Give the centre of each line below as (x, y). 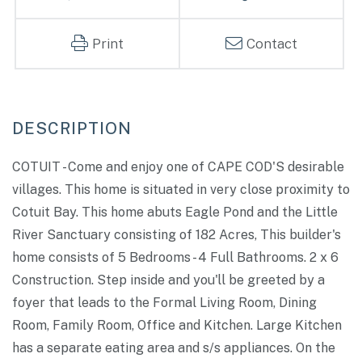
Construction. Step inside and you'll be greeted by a (168, 280)
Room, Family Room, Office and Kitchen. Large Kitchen (177, 326)
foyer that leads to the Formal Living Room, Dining (164, 303)
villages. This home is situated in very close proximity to (181, 190)
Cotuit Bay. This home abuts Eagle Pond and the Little (175, 213)
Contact (272, 44)
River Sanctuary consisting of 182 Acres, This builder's (177, 235)
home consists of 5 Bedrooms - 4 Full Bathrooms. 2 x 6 (175, 258)
